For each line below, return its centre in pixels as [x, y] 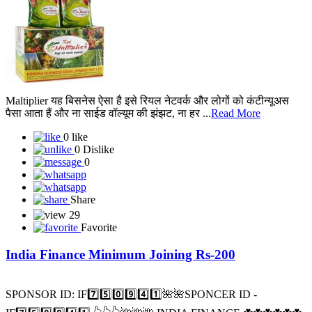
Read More [236, 138]
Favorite [99, 252]
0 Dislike [94, 174]
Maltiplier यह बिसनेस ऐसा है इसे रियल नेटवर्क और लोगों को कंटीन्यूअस [147, 125]
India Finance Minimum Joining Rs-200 [120, 279]
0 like [76, 162]
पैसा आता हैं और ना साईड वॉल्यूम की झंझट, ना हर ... [108, 138]
